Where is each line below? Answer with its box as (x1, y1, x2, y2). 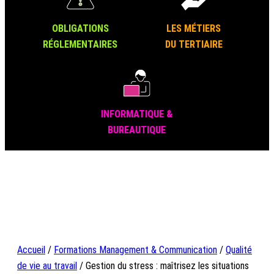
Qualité (226, 244, 252, 256)
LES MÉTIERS (166, 23, 221, 34)
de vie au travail (17, 260, 77, 272)
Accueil (17, 244, 45, 256)
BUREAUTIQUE (108, 124, 166, 136)
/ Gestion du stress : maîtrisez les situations (77, 260, 249, 272)
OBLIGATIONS (51, 23, 109, 34)
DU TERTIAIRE (165, 39, 223, 50)
